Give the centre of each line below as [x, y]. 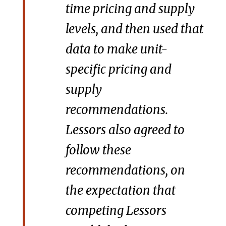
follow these [98, 150]
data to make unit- [116, 49]
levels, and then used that [134, 29]
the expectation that [120, 190]
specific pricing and [118, 69]
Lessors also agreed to [125, 130]
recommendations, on [125, 170]
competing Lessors [116, 210]
